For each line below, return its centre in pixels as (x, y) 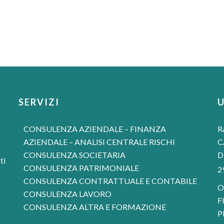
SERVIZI (39, 102)
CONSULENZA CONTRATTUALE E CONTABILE (110, 180)
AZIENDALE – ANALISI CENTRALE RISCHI (99, 141)
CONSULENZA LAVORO (68, 193)
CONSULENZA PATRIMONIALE (81, 167)
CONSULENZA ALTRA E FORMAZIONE (95, 206)
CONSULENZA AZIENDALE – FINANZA (95, 128)
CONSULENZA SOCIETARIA (75, 154)
